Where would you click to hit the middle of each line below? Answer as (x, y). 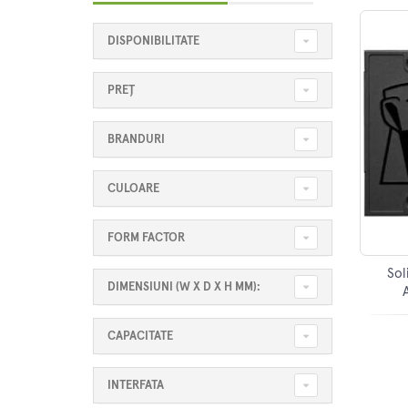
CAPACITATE (140, 336)
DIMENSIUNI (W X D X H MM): (184, 287)
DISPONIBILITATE (153, 41)
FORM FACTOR (146, 238)
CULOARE (133, 189)
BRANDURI (136, 139)
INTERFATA (136, 385)
